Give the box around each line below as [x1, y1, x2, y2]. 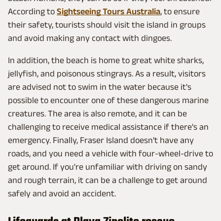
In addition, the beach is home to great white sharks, [8, 55, 204, 65]
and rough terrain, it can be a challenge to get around [8, 175, 207, 185]
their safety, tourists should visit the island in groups [8, 19, 206, 30]
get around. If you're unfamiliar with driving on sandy [8, 161, 207, 172]
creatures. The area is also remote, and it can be [8, 108, 187, 118]
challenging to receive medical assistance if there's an [8, 121, 209, 132]
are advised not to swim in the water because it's [8, 81, 191, 92]
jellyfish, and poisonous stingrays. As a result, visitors [8, 68, 206, 78]
